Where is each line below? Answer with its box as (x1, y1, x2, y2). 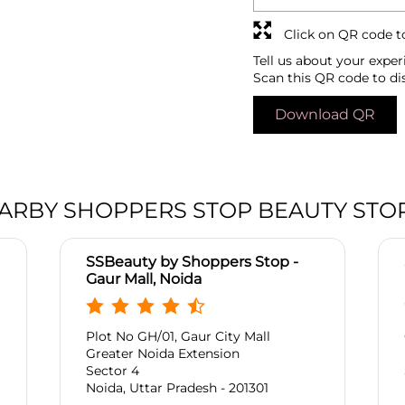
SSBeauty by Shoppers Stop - (86, 253, 298, 271)
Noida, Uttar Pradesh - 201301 (86, 380, 268, 397)
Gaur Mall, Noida (86, 270, 202, 288)
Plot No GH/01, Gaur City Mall (86, 328, 270, 345)
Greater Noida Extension (86, 345, 240, 363)
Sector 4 (86, 363, 139, 380)
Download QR (275, 106, 375, 124)
